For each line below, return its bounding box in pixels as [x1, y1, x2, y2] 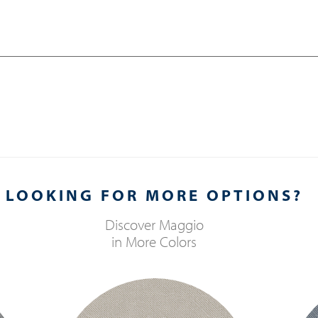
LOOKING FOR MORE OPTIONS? [5, 185, 303, 204]
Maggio [158, 214, 204, 234]
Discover [104, 214, 159, 234]
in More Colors [111, 231, 197, 251]
